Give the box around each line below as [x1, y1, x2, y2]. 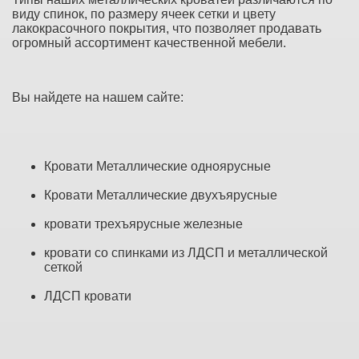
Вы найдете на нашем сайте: [12, 90, 184, 104]
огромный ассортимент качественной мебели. [12, 35, 286, 50]
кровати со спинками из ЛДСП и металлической [44, 245, 328, 260]
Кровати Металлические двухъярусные [44, 188, 277, 202]
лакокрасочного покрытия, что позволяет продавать [12, 21, 321, 35]
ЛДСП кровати [44, 288, 131, 303]
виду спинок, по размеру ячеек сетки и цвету [12, 6, 276, 21]
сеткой [44, 260, 83, 274]
